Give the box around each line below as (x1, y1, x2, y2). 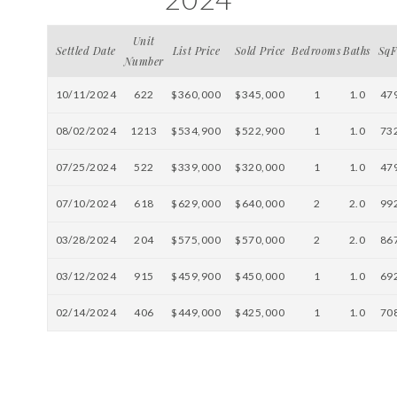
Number (123, 54, 164, 68)
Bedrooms (292, 43, 342, 58)
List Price (172, 43, 221, 58)
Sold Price (235, 43, 285, 58)
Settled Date (56, 43, 116, 58)
